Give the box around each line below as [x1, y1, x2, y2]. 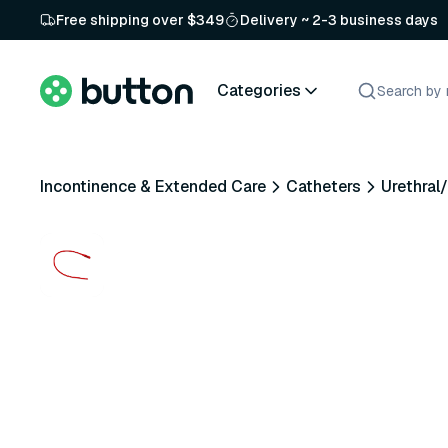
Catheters [286, 176, 361, 197]
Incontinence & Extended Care [40, 176, 266, 197]
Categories [217, 79, 301, 101]
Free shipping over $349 [56, 11, 224, 29]
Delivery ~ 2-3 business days [240, 11, 438, 29]
